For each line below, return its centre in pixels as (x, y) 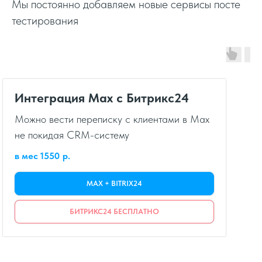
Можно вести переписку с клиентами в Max (112, 119)
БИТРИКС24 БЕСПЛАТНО (114, 211)
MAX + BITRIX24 (114, 184)
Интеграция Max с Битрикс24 (102, 98)
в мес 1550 (37, 156)
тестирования (45, 21)
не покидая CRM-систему (72, 135)
